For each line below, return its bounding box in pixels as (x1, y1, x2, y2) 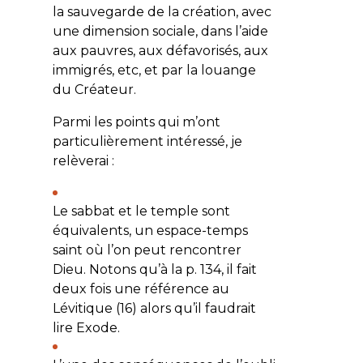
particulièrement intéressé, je (52, 133, 242, 149)
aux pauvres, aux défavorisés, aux (52, 42, 268, 58)
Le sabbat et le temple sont (52, 203, 230, 219)
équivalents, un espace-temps (52, 222, 248, 238)
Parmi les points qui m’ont (52, 113, 220, 130)
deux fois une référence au (52, 280, 229, 297)
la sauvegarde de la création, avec (52, 3, 271, 19)
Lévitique (52, 300, 113, 316)
